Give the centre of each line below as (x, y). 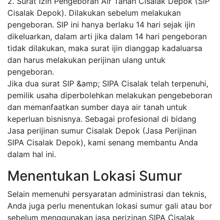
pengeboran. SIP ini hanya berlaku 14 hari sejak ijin (101, 24)
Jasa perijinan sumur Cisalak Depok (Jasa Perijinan (102, 130)
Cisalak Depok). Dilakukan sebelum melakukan (94, 13)
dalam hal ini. (32, 154)
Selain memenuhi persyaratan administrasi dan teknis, (107, 194)
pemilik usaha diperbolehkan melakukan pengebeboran (110, 95)
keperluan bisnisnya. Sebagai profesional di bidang (102, 119)
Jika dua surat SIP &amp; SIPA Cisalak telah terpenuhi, (108, 83)
